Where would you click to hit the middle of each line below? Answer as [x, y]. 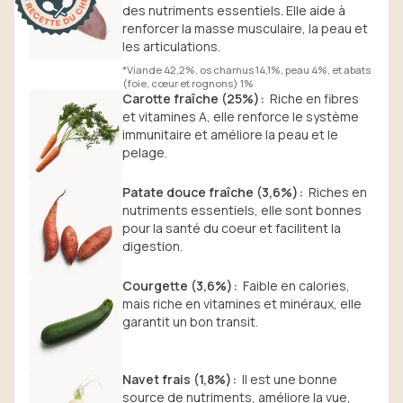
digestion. [152, 246]
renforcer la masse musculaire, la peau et [245, 28]
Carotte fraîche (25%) [191, 99]
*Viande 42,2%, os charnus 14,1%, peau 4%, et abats [246, 70]
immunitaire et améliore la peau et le [230, 134]
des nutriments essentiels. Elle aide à [234, 10]
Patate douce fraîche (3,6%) [210, 192]
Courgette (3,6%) [178, 286]
